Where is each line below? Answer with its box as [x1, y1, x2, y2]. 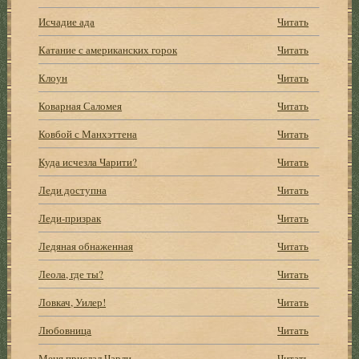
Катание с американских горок [38, 42, 178, 57]
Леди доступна [38, 182, 107, 197]
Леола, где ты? [38, 266, 104, 281]
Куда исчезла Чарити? [38, 154, 138, 169]
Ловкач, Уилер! [38, 294, 107, 309]
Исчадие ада [38, 14, 95, 29]
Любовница [38, 322, 92, 337]
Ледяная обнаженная [38, 238, 134, 253]
